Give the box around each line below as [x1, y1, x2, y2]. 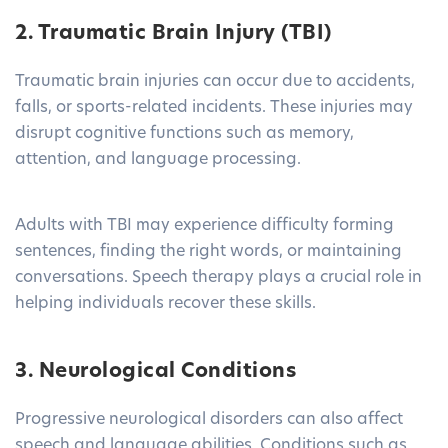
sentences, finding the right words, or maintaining [15, 244, 402, 261]
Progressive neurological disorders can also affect [15, 412, 403, 429]
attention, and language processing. [15, 152, 301, 169]
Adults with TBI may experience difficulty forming [15, 218, 394, 235]
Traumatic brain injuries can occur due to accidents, [15, 74, 415, 91]
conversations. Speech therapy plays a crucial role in [15, 270, 422, 287]
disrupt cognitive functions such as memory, [15, 126, 354, 143]
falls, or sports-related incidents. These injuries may [15, 100, 413, 117]
